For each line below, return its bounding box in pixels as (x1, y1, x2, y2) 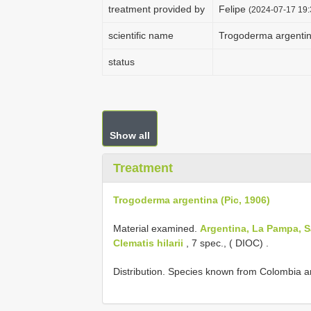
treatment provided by (108, 3, 205, 15)
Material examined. (113, 223, 200, 234)
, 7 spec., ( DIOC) (183, 237, 266, 249)
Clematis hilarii (113, 237, 183, 249)
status (108, 56, 135, 67)
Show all (110, 130, 150, 141)
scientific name (108, 30, 174, 41)
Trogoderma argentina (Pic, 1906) (113, 194, 270, 205)
